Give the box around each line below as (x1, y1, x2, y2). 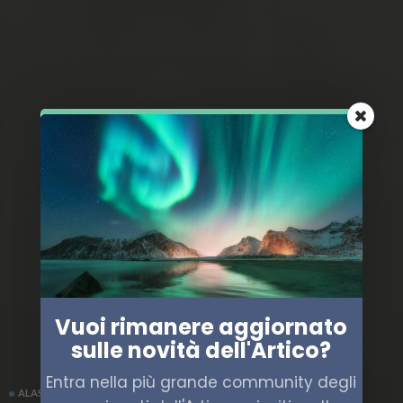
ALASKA (18, 387, 57, 399)
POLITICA (131, 387, 179, 399)
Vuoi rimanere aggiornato (55, 312, 348, 343)
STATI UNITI (194, 387, 251, 399)
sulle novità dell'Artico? (71, 336, 332, 366)
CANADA (72, 387, 116, 399)
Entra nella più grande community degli (46, 371, 357, 393)
